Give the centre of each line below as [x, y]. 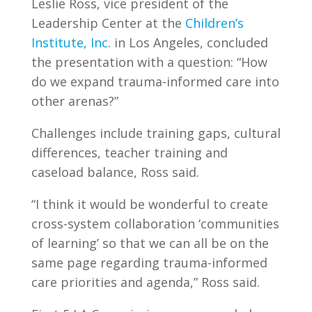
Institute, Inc [69, 42]
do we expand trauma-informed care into [155, 81]
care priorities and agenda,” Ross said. [145, 282]
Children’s [214, 23]
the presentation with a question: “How [149, 62]
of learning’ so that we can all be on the [150, 243]
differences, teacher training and [129, 153]
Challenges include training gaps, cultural [156, 133]
